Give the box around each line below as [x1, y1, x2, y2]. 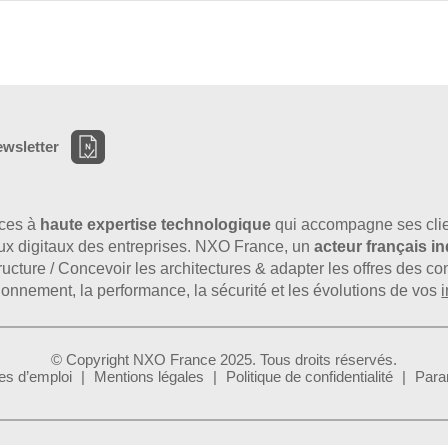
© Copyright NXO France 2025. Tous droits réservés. [50, 350, 397, 368]
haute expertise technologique [40, 215, 272, 233]
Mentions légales [94, 367, 205, 385]
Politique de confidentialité [226, 367, 394, 385]
